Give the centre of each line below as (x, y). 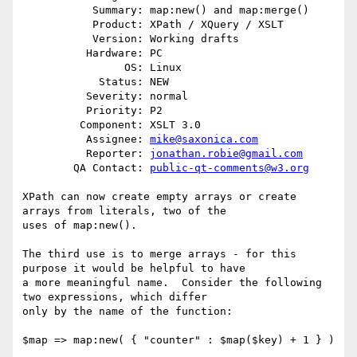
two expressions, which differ (115, 297)
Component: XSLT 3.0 (51, 125)
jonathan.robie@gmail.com (226, 154)
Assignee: (118, 139)
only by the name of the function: (127, 312)
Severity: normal (54, 96)
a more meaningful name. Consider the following (172, 283)
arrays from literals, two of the (124, 211)
